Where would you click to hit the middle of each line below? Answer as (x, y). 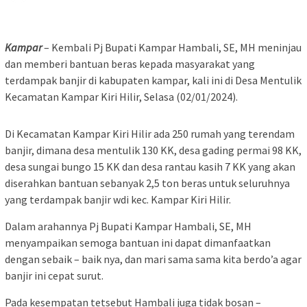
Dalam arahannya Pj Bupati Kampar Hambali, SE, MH (128, 226)
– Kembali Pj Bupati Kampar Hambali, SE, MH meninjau (172, 48)
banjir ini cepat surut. (54, 276)
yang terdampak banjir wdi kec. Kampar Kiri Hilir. (118, 200)
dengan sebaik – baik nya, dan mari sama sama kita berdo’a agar (153, 259)
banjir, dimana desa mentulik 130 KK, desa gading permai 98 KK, (153, 150)
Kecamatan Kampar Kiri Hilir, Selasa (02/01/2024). (121, 97)
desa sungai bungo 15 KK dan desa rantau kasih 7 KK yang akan (150, 167)
